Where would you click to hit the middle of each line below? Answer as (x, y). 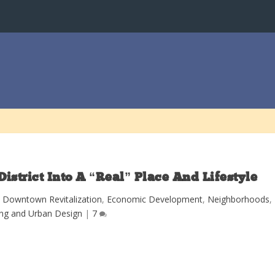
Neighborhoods (239, 199)
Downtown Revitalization (52, 199)
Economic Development (155, 199)
